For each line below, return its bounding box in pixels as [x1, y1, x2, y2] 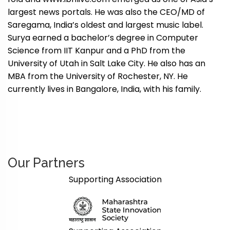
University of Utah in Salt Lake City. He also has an [8, 57, 205, 69]
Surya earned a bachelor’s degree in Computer [8, 32, 198, 44]
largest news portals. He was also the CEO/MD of [8, 6, 205, 18]
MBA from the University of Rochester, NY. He [8, 70, 188, 82]
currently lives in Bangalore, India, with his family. [8, 83, 201, 95]
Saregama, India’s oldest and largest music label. [8, 19, 203, 31]
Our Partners [8, 155, 85, 170]
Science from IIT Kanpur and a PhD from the [8, 45, 185, 56]
